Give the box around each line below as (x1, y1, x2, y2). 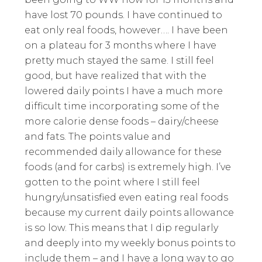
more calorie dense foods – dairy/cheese (25, 115, 219, 127)
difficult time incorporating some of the (25, 100, 220, 112)
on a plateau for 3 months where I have (25, 39, 217, 51)
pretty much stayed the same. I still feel (25, 54, 215, 66)
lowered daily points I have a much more (25, 85, 223, 96)
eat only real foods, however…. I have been (25, 24, 229, 36)
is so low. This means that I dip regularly (25, 222, 219, 233)
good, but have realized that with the (25, 70, 207, 81)
